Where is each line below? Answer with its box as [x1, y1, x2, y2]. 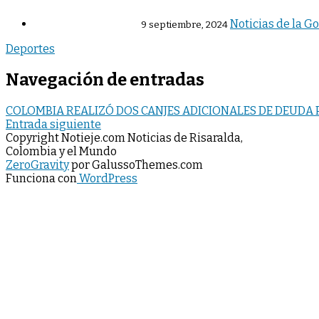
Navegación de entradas [6, 70, 204, 90]
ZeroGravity [6, 158, 69, 172]
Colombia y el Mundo [6, 145, 117, 159]
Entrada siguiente [6, 117, 101, 132]
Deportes [6, 42, 55, 56]
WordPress [77, 172, 137, 186]
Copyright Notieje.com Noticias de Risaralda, [6, 131, 243, 145]
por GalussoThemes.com [69, 158, 203, 172]
